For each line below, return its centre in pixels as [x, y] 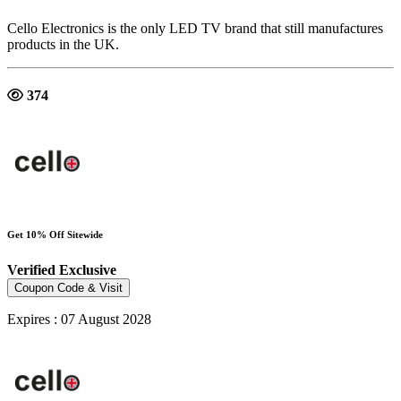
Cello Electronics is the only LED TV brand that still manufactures [195, 28]
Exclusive [88, 270]
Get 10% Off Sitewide [55, 235]
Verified [33, 270]
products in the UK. [63, 44]
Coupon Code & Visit [68, 288]
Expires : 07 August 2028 [79, 320]
